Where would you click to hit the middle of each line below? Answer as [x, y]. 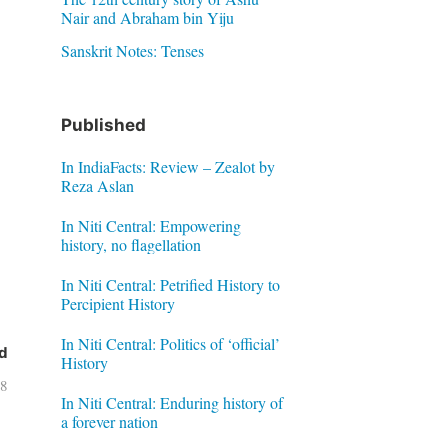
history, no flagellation [130, 244]
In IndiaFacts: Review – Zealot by [167, 166]
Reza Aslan [97, 185]
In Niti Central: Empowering [150, 225]
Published [103, 125]
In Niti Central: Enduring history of [171, 402]
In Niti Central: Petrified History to [170, 284]
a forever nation [109, 421]
